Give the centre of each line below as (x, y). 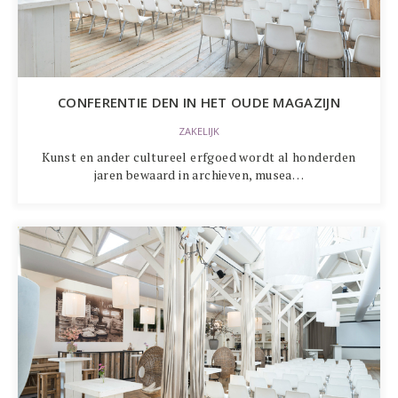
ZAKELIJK (199, 131)
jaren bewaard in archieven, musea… (199, 175)
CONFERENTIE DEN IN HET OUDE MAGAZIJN (199, 102)
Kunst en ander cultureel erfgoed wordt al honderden (199, 157)
